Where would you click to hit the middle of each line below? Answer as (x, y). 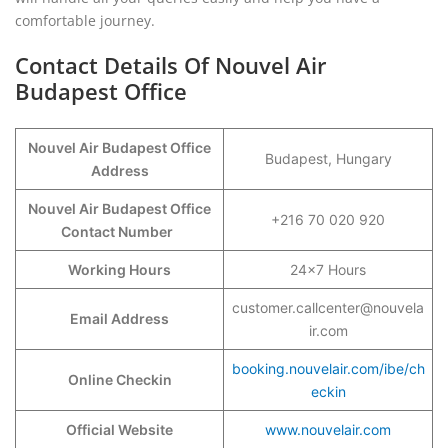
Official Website (119, 429)
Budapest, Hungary (328, 158)
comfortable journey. (85, 20)
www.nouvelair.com (328, 429)
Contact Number (119, 231)
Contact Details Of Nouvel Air (171, 65)
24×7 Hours (328, 269)
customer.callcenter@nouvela (328, 307)
